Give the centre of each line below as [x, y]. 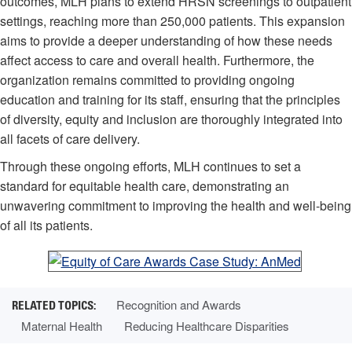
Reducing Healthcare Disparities [207, 326]
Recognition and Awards [179, 304]
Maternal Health [62, 326]
